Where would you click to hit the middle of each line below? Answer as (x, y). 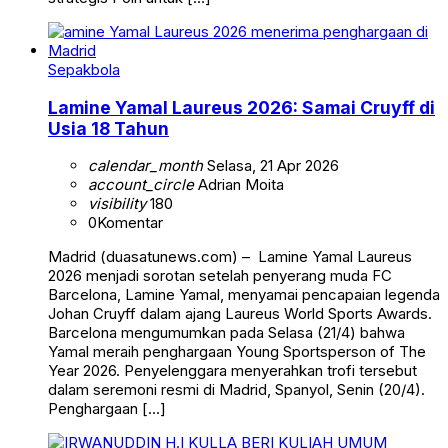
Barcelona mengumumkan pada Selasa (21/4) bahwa (226, 333)
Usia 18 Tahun (108, 128)
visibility (117, 204)
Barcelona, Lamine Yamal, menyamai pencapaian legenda (244, 295)
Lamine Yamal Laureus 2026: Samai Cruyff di (241, 107)
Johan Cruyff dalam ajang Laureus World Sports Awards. (240, 314)
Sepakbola (84, 70)
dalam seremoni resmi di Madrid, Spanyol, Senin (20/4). (236, 390)
